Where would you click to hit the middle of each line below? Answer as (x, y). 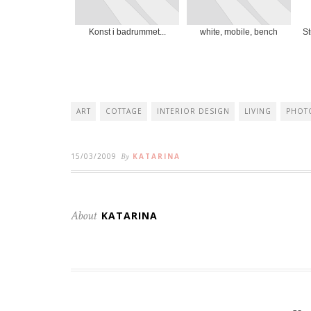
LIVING (258, 111)
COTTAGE (124, 111)
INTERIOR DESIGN (193, 111)
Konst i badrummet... (127, 32)
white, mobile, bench (239, 32)
